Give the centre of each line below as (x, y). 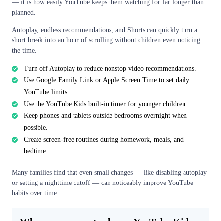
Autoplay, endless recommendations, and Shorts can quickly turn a (105, 30)
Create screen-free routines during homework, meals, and (104, 139)
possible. (36, 127)
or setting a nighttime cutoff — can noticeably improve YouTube (103, 183)
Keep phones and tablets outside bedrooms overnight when (105, 115)
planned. (24, 12)
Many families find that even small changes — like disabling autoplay (109, 172)
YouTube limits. (46, 92)
